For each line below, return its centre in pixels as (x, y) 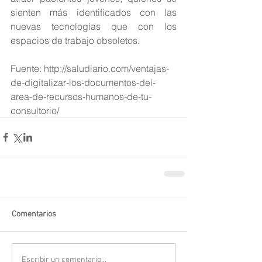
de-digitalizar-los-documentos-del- (83, 82)
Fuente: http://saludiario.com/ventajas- (90, 68)
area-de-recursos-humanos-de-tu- (81, 96)
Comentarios (34, 214)
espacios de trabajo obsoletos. (75, 40)
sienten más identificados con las (94, 12)
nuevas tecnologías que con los (94, 26)
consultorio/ (35, 110)
